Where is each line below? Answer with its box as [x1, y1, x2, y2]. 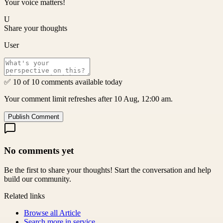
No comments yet [4, 145, 74, 156]
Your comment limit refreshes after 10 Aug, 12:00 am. [4, 95, 173, 104]
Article [59, 208, 81, 217]
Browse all [24, 208, 59, 217]
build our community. [4, 174, 71, 183]
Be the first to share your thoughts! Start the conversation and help [4, 165, 211, 174]
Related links [4, 191, 45, 200]
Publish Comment [8, 113, 59, 121]
